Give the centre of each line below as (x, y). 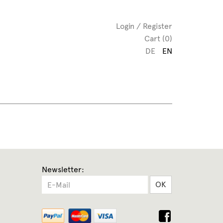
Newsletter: (63, 169)
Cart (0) (158, 39)
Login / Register (144, 26)
